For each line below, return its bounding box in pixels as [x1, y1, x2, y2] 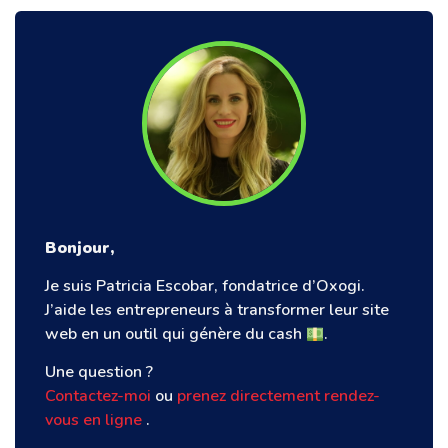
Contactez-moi [45, 385, 151, 408]
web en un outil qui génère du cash [45, 323, 306, 346]
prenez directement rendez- [177, 385, 380, 408]
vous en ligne [45, 409, 146, 432]
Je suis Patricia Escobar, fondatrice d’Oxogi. [45, 275, 365, 298]
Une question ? [45, 361, 153, 384]
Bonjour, [45, 236, 114, 259]
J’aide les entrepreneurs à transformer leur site [45, 299, 389, 322]
